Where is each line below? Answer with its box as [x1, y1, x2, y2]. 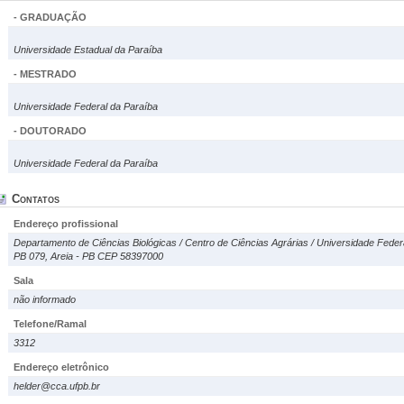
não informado [14, 294, 76, 305]
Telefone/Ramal [14, 318, 87, 329]
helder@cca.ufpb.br [14, 381, 100, 391]
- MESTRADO [14, 69, 77, 79]
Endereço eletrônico [14, 362, 109, 372]
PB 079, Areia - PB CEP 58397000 [14, 251, 163, 262]
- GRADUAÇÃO [14, 12, 87, 23]
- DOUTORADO [14, 125, 87, 136]
